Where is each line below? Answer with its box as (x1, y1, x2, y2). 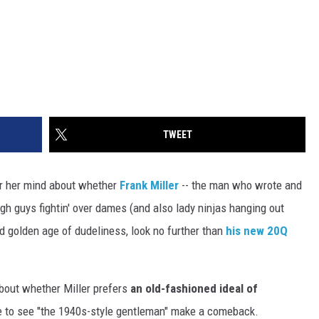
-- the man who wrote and (179, 178, 302, 193)
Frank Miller (120, 178, 179, 193)
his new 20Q (226, 224, 288, 239)
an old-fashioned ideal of (130, 281, 258, 296)
